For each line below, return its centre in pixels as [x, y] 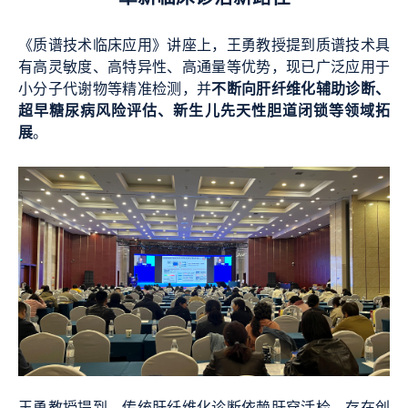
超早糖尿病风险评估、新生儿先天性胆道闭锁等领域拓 [204, 112]
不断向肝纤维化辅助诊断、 [301, 91]
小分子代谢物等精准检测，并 [115, 91]
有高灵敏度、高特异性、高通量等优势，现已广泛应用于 [204, 69]
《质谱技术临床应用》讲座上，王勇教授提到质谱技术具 [204, 47]
